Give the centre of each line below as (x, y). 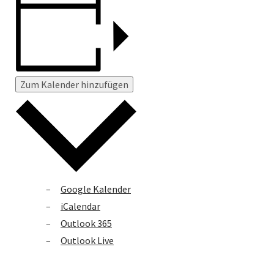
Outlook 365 (86, 223)
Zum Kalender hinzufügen (74, 85)
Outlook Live (87, 240)
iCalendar (80, 206)
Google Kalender (96, 189)
